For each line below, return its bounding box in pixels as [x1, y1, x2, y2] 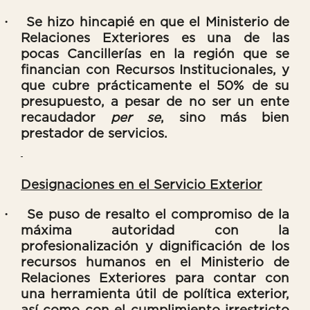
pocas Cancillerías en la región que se [21, 47, 289, 61]
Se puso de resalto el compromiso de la [27, 208, 290, 221]
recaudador [21, 111, 111, 125]
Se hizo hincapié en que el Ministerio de [26, 15, 290, 29]
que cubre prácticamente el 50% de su [21, 79, 289, 93]
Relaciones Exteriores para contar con [21, 271, 289, 285]
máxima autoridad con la [21, 224, 289, 237]
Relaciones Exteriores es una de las [21, 31, 289, 45]
